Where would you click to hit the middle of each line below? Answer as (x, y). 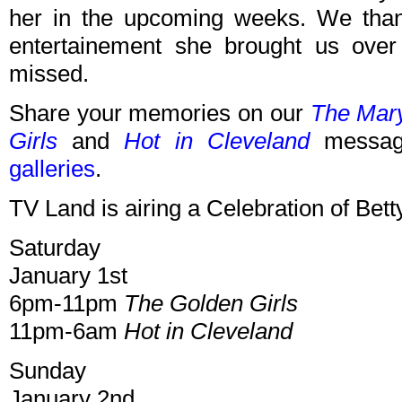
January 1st (68, 276)
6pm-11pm (66, 304)
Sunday (48, 371)
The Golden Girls (211, 304)
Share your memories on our (160, 114)
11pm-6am (66, 332)
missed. (49, 74)
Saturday (55, 248)
